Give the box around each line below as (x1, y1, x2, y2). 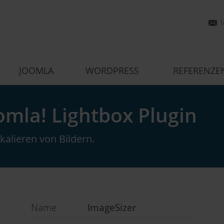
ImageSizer (87, 201, 137, 214)
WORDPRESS (85, 64, 139, 76)
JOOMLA (19, 64, 53, 76)
